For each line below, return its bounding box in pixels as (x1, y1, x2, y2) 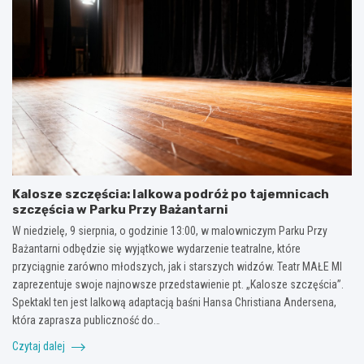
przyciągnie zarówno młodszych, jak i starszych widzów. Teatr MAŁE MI (12, 259, 342, 273)
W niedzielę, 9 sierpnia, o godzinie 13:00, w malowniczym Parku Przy (12, 223, 327, 237)
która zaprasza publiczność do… (12, 313, 160, 327)
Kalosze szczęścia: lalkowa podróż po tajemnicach (12, 186, 329, 201)
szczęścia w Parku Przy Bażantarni (12, 201, 228, 217)
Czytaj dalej (12, 339, 67, 353)
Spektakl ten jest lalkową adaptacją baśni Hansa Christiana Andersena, (12, 295, 336, 309)
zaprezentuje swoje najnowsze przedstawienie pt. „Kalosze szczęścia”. (12, 277, 344, 291)
